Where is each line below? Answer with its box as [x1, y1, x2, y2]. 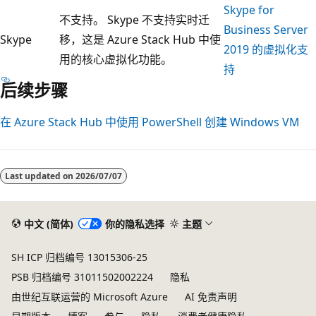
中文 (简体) [23, 217, 73, 231]
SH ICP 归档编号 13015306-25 [11, 250, 147, 264]
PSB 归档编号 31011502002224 [11, 270, 153, 284]
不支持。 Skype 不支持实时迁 [59, 11, 209, 28]
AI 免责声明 [185, 290, 237, 303]
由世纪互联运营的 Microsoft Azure [11, 290, 168, 303]
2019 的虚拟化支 [224, 41, 308, 57]
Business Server [224, 21, 308, 37]
